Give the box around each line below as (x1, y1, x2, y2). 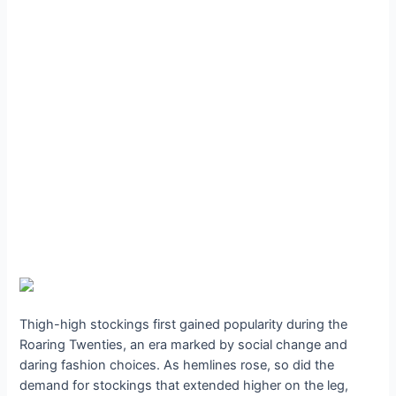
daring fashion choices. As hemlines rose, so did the (19, 357, 335, 374)
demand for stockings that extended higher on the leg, (19, 377, 349, 394)
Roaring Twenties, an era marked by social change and (19, 337, 348, 354)
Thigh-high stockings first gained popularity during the (19, 316, 348, 333)
